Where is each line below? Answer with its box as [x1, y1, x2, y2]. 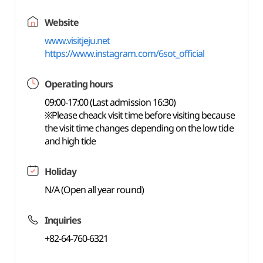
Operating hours [44, 77, 113, 90]
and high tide [44, 134, 96, 147]
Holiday [44, 165, 76, 178]
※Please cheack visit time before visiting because [44, 109, 235, 122]
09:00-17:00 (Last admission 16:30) [44, 96, 176, 109]
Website [44, 16, 79, 29]
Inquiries [44, 214, 82, 227]
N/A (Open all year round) [44, 183, 144, 196]
